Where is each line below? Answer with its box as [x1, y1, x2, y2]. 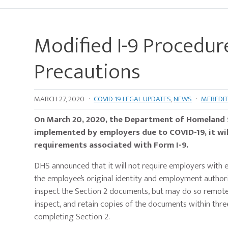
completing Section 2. [34, 210, 112, 224]
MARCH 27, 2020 [34, 93, 85, 106]
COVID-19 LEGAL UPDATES [94, 93, 172, 106]
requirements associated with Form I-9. [34, 138, 191, 153]
